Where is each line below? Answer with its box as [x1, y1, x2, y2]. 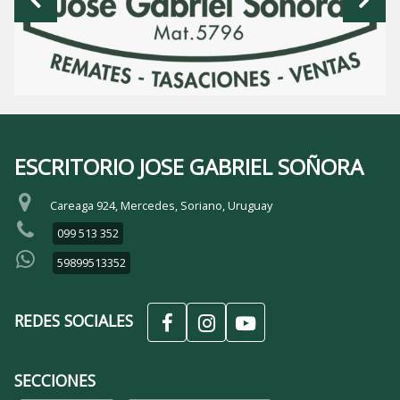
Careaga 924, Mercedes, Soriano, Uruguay [50, 196, 272, 213]
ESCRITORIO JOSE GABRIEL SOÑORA [14, 151, 363, 181]
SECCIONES [14, 370, 96, 392]
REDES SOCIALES [14, 309, 133, 331]
